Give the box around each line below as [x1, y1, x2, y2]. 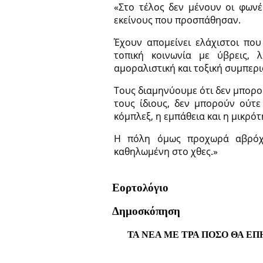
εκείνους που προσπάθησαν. [114, 14, 241, 27]
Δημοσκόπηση [112, 205, 180, 218]
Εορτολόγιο [112, 181, 168, 194]
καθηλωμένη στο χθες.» [114, 145, 218, 159]
